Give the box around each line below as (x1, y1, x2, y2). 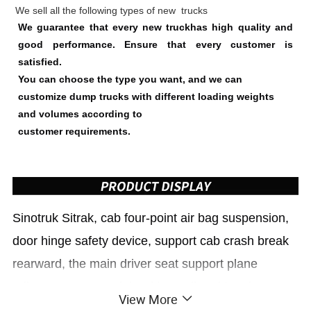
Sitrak (62, 210, 94, 225)
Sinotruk (12, 210, 62, 225)
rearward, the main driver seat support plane (12, 256, 258, 271)
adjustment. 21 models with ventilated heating (12, 279, 266, 294)
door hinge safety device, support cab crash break (12, 233, 289, 248)
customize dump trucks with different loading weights (18, 90, 275, 102)
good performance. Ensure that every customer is (18, 38, 293, 50)
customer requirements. (18, 125, 131, 137)
